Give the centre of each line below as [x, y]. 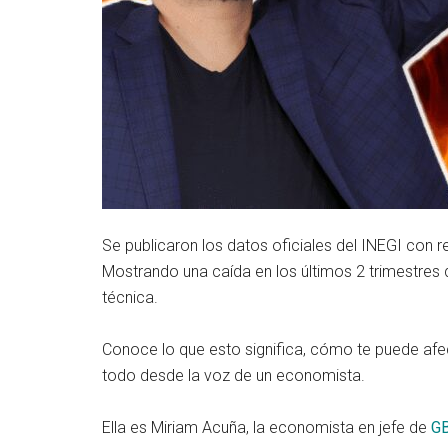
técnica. [130, 297]
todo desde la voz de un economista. [233, 375]
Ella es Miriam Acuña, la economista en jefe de [266, 427]
